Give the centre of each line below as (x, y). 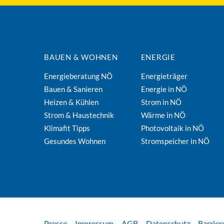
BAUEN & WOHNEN (81, 57)
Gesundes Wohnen (75, 141)
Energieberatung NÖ (78, 76)
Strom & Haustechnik (79, 115)
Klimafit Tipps (67, 128)
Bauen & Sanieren (73, 89)
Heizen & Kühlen (71, 102)
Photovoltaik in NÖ (172, 128)
